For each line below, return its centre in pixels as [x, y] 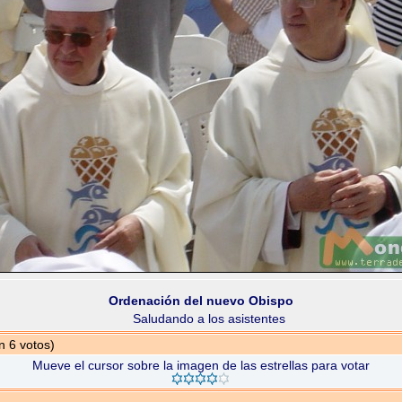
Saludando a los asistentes [209, 319]
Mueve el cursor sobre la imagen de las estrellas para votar [201, 365]
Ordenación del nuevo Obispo [201, 301]
